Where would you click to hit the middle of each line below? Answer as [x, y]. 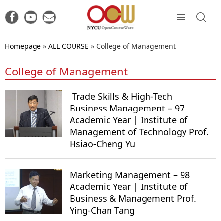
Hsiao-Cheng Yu [102, 143]
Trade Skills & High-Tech [121, 96]
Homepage [23, 46]
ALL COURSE [69, 46]
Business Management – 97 [127, 108]
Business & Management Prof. [133, 198]
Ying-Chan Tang [102, 210]
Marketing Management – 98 [130, 174]
